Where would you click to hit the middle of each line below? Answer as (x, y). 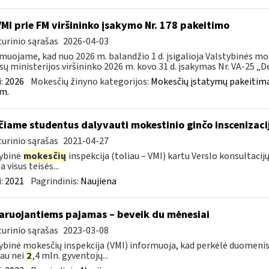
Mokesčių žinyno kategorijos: (90, 82)
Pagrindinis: (55, 181)
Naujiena (98, 181)
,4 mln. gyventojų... (70, 256)
